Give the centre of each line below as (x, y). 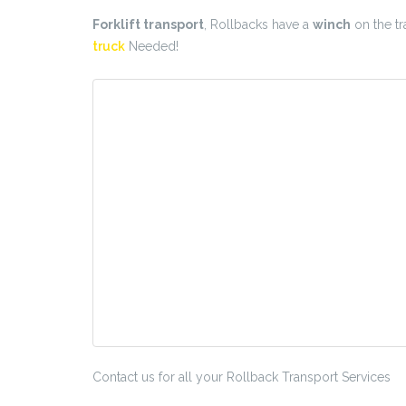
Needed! (152, 47)
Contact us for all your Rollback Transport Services (242, 377)
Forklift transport (148, 25)
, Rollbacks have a (258, 25)
